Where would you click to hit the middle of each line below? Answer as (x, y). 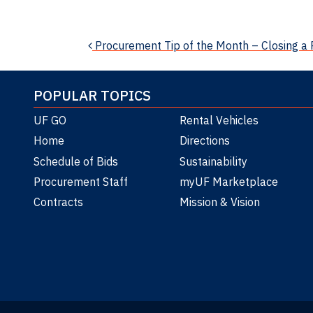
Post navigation (165, 50)
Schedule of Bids (76, 161)
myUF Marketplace (229, 181)
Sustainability (214, 161)
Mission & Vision (220, 202)
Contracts (58, 202)
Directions (205, 141)
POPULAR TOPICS (92, 96)
